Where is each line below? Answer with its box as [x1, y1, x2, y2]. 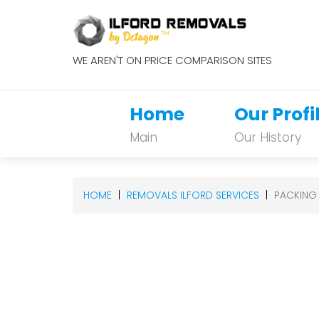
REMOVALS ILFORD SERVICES [127, 188, 259, 202]
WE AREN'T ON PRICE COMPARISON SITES [73, 53, 272, 68]
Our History [234, 129, 301, 146]
